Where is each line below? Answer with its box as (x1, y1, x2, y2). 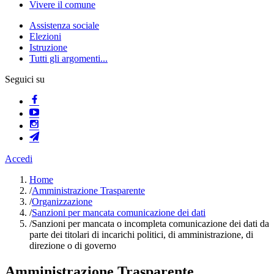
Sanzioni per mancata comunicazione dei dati (32, 207, 206, 218)
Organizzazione (32, 196, 92, 207)
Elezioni (29, 31, 61, 42)
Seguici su (5, 74, 45, 84)
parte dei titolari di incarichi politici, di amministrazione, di (29, 229, 253, 240)
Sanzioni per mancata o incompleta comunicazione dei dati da (32, 218, 269, 229)
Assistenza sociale (29, 20, 99, 31)
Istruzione (29, 42, 67, 53)
